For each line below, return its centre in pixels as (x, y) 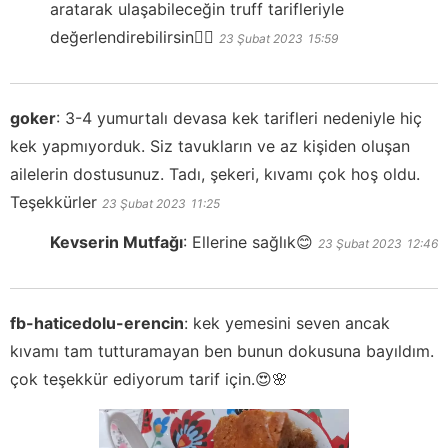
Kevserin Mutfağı (116, 242)
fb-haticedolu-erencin (97, 323)
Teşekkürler (56, 202)
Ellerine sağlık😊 (252, 242)
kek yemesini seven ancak (291, 323)
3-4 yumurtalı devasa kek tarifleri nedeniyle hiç (243, 118)
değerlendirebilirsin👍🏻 (132, 37)
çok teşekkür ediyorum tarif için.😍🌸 (149, 379)
